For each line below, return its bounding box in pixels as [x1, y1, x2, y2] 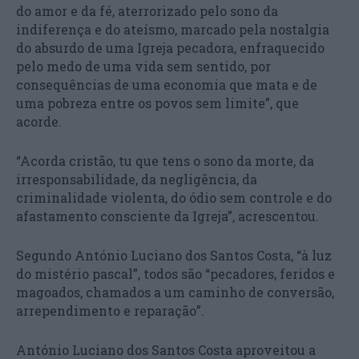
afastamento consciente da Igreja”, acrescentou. [16, 207, 319, 224]
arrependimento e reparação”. [16, 301, 204, 319]
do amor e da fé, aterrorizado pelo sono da [16, 2, 278, 19]
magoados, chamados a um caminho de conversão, [16, 283, 334, 301]
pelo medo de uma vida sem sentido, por [16, 57, 271, 75]
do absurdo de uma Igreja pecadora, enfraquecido [16, 38, 325, 56]
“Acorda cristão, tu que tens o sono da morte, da [16, 151, 314, 169]
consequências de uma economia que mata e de [16, 75, 317, 93]
